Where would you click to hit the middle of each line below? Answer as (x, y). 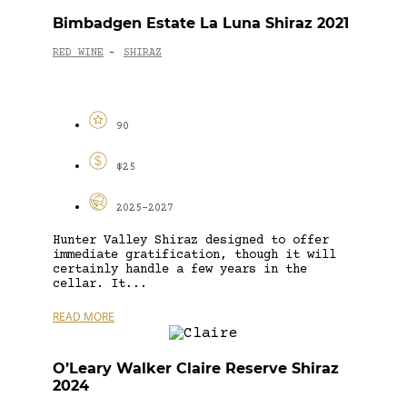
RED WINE (78, 54)
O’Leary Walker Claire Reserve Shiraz (196, 368)
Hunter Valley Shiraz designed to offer (191, 240)
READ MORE (84, 316)
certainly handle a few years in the (180, 269)
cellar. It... (100, 284)
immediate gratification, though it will (194, 255)
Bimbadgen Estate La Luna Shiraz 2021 (201, 23)
